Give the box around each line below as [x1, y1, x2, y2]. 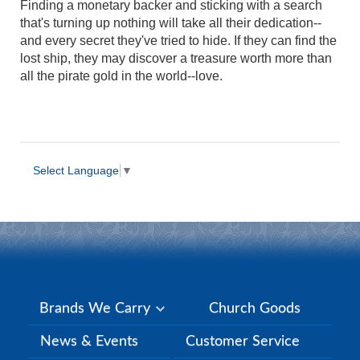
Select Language [33, 164, 119, 178]
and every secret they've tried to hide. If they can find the [20, 34, 337, 48]
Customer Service [186, 333, 300, 349]
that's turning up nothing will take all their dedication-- [20, 16, 321, 31]
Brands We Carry [39, 301, 154, 316]
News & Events [40, 333, 138, 349]
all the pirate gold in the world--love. [20, 69, 223, 84]
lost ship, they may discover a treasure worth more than [20, 51, 332, 66]
